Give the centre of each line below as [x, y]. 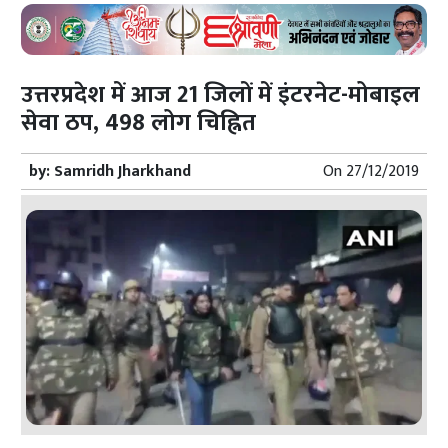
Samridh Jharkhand [123, 171]
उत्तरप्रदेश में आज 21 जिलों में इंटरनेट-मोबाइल [221, 94]
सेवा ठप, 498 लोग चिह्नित [139, 122]
